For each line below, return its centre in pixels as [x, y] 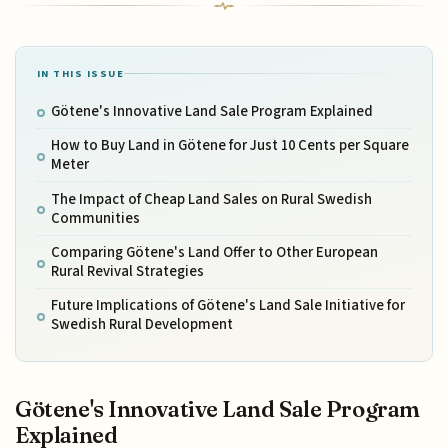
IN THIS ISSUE [80, 73]
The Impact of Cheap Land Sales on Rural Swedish [211, 199]
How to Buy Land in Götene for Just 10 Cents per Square [229, 146]
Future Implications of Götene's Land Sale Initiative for [227, 306]
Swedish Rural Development [141, 325]
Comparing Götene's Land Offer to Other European [214, 253]
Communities [95, 218]
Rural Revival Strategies [127, 272]
